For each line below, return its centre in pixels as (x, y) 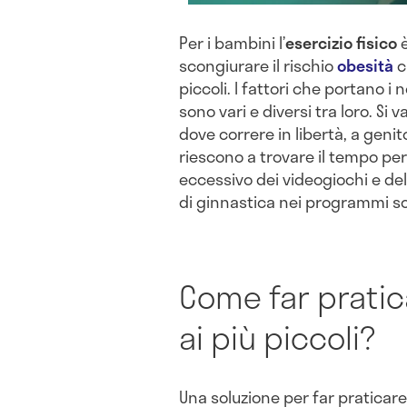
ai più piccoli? (277, 338)
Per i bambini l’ (232, 43)
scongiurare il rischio (258, 66)
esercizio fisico (341, 43)
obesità (365, 66)
